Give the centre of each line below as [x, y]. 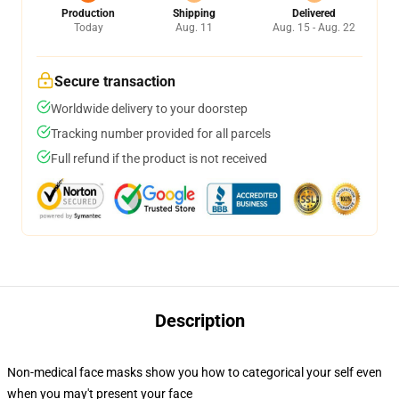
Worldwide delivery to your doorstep [149, 109]
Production [88, 13]
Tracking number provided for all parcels [161, 134]
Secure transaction [115, 81]
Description [199, 321]
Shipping [194, 13]
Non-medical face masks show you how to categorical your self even [195, 372]
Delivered [314, 13]
